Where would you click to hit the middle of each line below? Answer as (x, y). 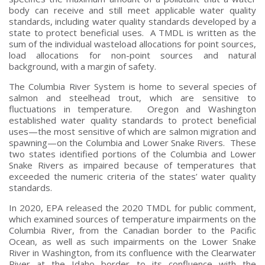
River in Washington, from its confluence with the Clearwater (132, 252)
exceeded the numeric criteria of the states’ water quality (132, 176)
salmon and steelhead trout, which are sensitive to (132, 97)
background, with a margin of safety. (83, 66)
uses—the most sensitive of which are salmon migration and (132, 131)
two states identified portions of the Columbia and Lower (132, 153)
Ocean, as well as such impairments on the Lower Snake (132, 241)
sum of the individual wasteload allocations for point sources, (132, 43)
